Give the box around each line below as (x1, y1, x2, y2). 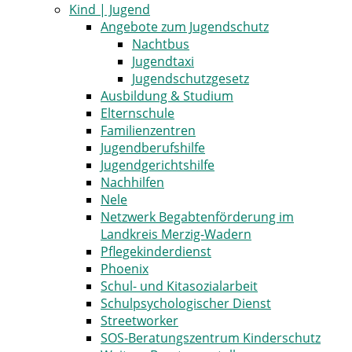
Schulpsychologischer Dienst (101, 295, 271, 312)
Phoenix (101, 260, 148, 277)
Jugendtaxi (132, 53, 194, 70)
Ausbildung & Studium (101, 87, 233, 104)
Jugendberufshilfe (101, 139, 205, 156)
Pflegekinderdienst (101, 243, 211, 260)
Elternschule (101, 104, 174, 122)
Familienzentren (101, 122, 196, 139)
